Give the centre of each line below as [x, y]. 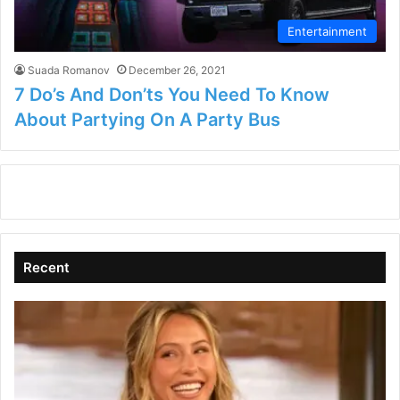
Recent [46, 268]
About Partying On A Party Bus [147, 120]
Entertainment [327, 32]
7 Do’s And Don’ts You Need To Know [172, 95]
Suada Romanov [69, 71]
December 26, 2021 [177, 71]
